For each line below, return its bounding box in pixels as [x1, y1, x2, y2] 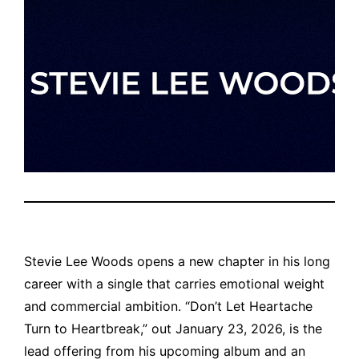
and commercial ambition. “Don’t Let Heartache [24, 297, 313, 314]
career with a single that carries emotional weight [24, 275, 325, 292]
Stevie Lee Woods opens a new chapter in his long [24, 252, 331, 269]
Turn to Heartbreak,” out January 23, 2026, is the [24, 320, 323, 337]
